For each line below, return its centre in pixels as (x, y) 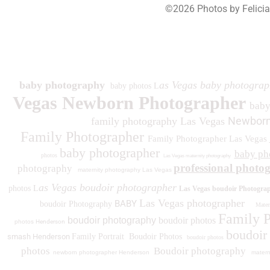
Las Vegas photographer (196, 203)
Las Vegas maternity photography (197, 155)
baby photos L (133, 86)
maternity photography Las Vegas (125, 169)
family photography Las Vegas (159, 121)
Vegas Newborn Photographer (129, 102)
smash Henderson (39, 236)
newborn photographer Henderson (102, 252)
